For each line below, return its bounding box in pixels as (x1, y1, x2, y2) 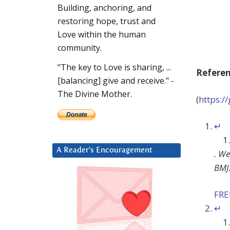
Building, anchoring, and (57, 2, 151, 14)
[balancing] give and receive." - (57, 75, 174, 87)
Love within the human (57, 29, 146, 41)
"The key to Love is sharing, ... (57, 62, 171, 73)
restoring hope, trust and (57, 15, 156, 27)
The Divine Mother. (57, 88, 132, 100)
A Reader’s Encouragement (56, 146, 152, 155)
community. (57, 42, 102, 54)
